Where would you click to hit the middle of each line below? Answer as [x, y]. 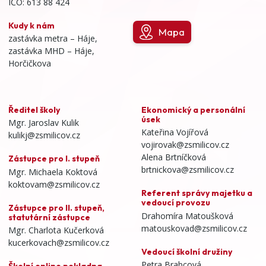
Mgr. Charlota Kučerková [56, 230]
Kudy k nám [31, 25]
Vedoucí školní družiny [187, 251]
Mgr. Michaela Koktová [53, 172]
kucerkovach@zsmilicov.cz [59, 243]
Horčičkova [30, 64]
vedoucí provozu [176, 203]
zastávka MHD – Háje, [51, 51]
